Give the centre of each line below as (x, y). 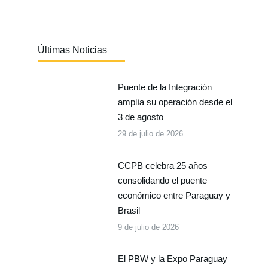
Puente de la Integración (165, 87)
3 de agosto (140, 117)
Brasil (129, 210)
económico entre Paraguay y (174, 195)
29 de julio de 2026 (150, 134)
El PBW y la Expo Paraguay (172, 259)
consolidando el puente (162, 180)
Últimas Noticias (72, 50)
